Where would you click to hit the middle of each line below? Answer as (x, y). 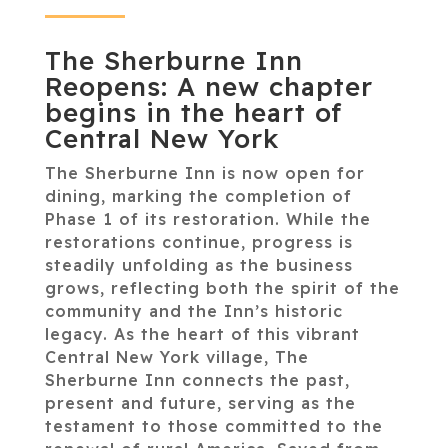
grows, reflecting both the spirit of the (222, 287)
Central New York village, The (176, 356)
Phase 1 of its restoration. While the (207, 218)
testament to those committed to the (213, 425)
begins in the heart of (193, 112)
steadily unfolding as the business (198, 264)
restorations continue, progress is (198, 241)
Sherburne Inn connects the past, (197, 379)
